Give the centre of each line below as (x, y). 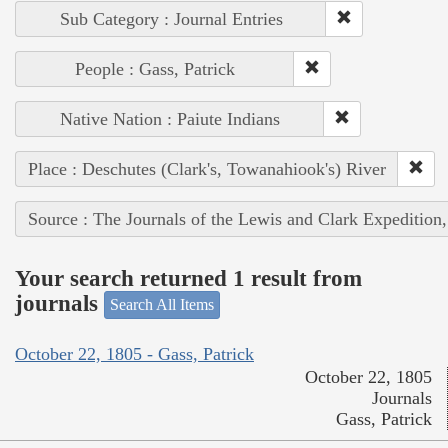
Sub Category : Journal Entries (171, 19)
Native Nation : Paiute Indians (170, 119)
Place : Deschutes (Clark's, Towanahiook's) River (207, 169)
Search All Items (162, 305)
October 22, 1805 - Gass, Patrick (134, 353)
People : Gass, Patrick (155, 69)
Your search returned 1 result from (188, 278)
